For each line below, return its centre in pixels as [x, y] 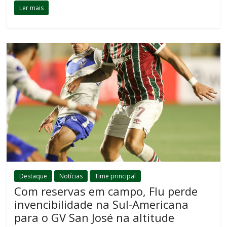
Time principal [116, 176]
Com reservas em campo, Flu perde [106, 191]
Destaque [33, 176]
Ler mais [32, 8]
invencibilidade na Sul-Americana [102, 204]
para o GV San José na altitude [94, 218]
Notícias [71, 176]
